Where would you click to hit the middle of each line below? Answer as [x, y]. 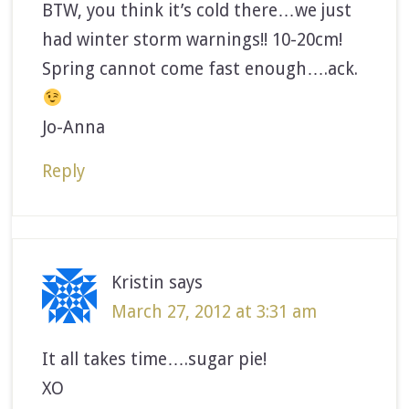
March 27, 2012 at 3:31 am [215, 311]
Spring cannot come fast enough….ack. [200, 68]
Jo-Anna [74, 127]
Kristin [138, 282]
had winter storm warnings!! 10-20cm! [193, 39]
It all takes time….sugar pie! [155, 359]
